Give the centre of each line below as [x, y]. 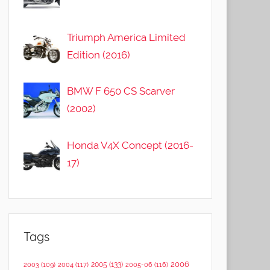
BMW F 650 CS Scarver [121, 91]
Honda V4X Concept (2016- [130, 146]
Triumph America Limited [127, 37]
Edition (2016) [99, 55]
